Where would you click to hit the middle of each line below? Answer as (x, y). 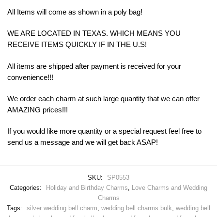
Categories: (27, 187)
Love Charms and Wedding (170, 187)
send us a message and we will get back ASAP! (83, 142)
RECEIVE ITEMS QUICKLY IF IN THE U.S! (77, 45)
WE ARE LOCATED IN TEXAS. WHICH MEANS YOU (94, 33)
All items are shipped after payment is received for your (94, 66)
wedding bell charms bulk (137, 208)
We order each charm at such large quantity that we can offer (103, 98)
